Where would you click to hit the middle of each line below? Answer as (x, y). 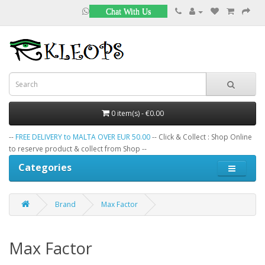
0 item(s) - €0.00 (137, 113)
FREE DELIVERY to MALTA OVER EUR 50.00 (83, 137)
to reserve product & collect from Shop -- (78, 149)
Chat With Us (128, 11)
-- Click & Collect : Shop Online (201, 137)
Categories (45, 167)
